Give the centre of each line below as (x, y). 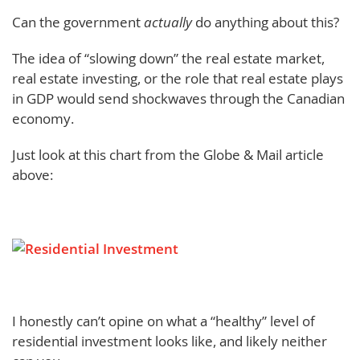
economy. (43, 118)
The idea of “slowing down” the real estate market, (168, 58)
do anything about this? (267, 22)
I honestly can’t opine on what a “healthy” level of (164, 321)
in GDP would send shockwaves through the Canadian (178, 98)
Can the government (78, 22)
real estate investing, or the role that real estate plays (178, 78)
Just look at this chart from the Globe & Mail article (168, 154)
